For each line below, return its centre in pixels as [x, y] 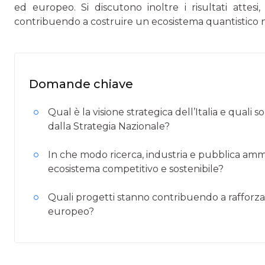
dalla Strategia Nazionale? [109, 126]
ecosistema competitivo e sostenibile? [136, 169]
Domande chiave [81, 84]
